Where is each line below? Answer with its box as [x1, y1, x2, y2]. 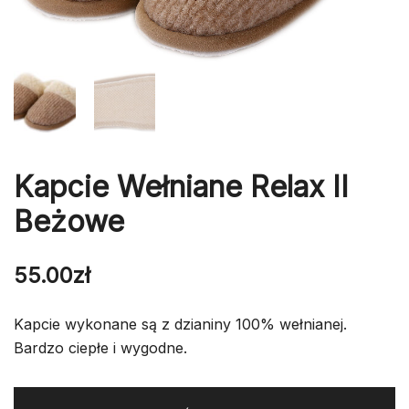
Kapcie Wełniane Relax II [14, 168, 349, 204]
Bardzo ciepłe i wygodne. [14, 338, 187, 357]
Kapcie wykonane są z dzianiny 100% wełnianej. [14, 314, 347, 333]
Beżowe [14, 203, 124, 239]
